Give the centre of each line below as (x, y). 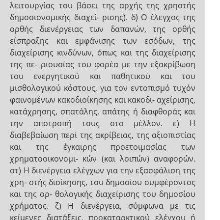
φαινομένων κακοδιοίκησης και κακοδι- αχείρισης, (103, 100)
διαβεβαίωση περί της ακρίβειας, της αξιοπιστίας (103, 135)
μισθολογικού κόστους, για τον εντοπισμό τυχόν (103, 88)
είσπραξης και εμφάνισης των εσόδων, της (103, 41)
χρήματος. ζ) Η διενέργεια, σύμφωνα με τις (103, 206)
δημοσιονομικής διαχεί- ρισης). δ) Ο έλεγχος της (103, 17)
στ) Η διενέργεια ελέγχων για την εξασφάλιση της (103, 170)
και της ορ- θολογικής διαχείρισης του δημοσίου (103, 194)
